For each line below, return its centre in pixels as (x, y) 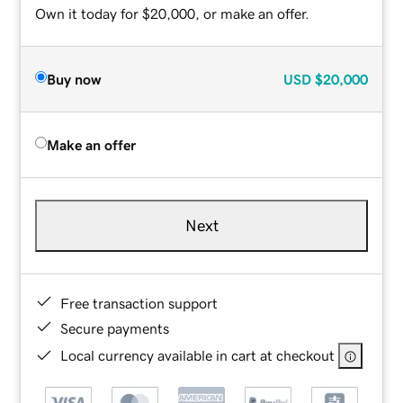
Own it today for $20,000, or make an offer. (173, 13)
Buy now (74, 79)
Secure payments (115, 328)
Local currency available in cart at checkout (198, 355)
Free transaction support (139, 303)
